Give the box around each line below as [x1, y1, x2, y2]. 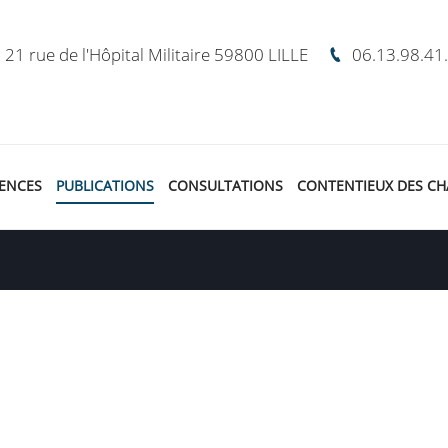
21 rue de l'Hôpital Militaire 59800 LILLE [4, 43, 308, 67]
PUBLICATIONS [55, 175, 154, 195]
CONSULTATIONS [167, 175, 283, 195]
